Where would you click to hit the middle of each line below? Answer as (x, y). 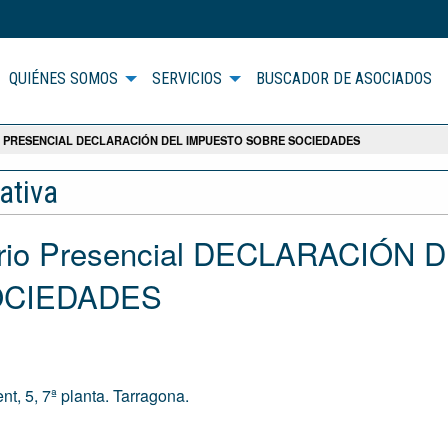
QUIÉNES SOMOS (63, 79)
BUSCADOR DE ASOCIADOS (343, 79)
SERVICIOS (186, 79)
